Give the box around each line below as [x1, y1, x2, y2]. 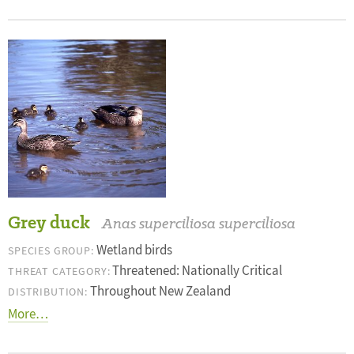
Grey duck [8, 210, 90, 235]
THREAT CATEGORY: [8, 264, 111, 278]
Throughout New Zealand [87, 283, 231, 299]
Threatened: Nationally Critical [110, 262, 283, 279]
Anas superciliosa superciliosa [102, 213, 296, 233]
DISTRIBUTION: [8, 284, 88, 299]
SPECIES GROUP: [8, 243, 94, 258]
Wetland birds [93, 242, 172, 258]
